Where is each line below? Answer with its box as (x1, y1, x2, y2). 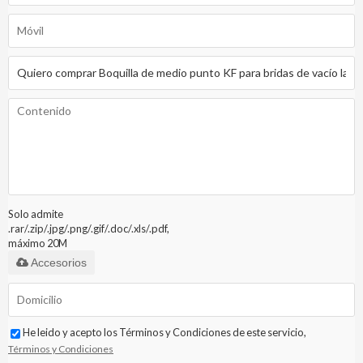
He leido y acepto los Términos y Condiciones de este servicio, (23, 326, 306, 340)
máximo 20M (8, 237, 67, 250)
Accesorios (31, 256, 87, 270)
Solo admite (8, 207, 63, 221)
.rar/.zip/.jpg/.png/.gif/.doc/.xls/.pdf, (8, 222, 169, 236)
